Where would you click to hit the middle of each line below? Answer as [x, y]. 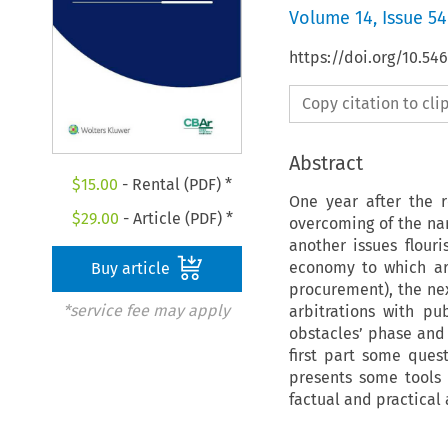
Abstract [325, 162]
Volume [321, 17]
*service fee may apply [146, 311]
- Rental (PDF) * [175, 185]
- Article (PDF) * [175, 219]
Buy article [133, 269]
